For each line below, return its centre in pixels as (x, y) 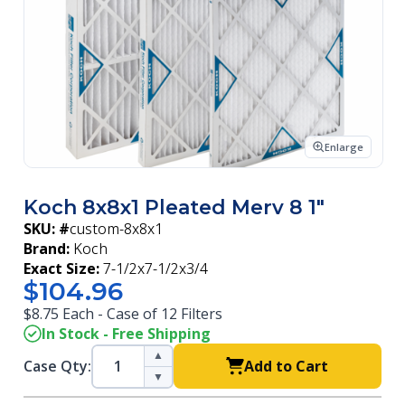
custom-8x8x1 (116, 229)
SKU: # (47, 229)
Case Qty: (57, 366)
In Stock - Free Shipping (126, 334)
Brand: (47, 249)
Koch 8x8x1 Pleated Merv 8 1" (174, 207)
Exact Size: (61, 268)
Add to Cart (287, 366)
